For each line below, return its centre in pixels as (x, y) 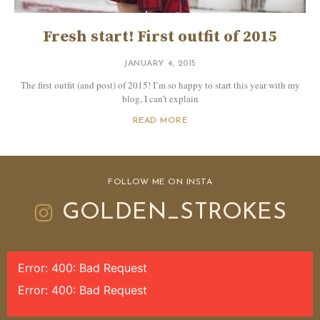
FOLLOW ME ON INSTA (160, 182)
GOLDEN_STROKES (174, 213)
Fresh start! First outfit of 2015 (160, 37)
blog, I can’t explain (160, 99)
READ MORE (160, 121)
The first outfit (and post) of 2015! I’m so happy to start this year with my (160, 85)
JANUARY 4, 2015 (160, 64)
